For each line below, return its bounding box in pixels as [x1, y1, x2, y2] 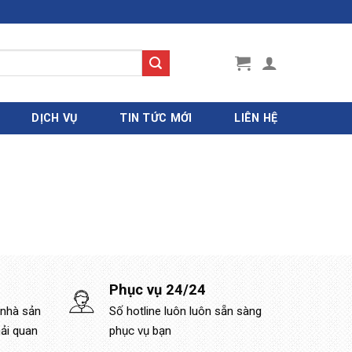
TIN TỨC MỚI [119, 111, 192, 125]
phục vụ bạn [109, 324, 172, 338]
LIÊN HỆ [234, 111, 278, 125]
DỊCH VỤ [31, 111, 78, 125]
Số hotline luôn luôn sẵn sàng [109, 304, 262, 318]
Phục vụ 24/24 [109, 281, 207, 298]
